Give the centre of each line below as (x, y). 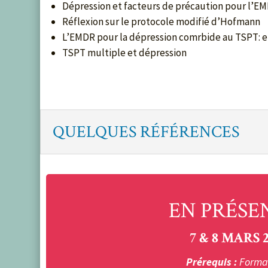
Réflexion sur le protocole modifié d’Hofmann (162, 21)
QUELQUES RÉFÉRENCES (146, 132)
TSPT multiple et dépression (125, 52)
